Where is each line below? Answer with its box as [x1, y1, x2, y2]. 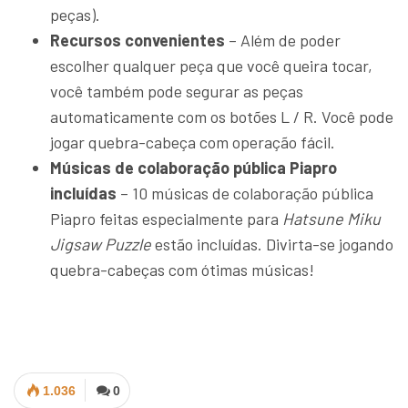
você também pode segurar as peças [50, 81, 303, 102]
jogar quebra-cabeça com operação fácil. [50, 132, 335, 153]
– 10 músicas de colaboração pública [117, 183, 373, 204]
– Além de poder [225, 30, 341, 51]
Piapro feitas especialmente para [50, 209, 282, 229]
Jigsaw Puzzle [50, 234, 151, 255]
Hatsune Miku [282, 209, 381, 229]
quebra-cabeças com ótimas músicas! [50, 260, 314, 280]
